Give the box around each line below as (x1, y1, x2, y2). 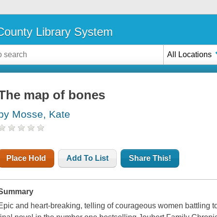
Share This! (129, 154, 171, 163)
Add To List (66, 154, 109, 163)
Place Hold (6, 154, 46, 163)
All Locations (167, 50, 212, 59)
